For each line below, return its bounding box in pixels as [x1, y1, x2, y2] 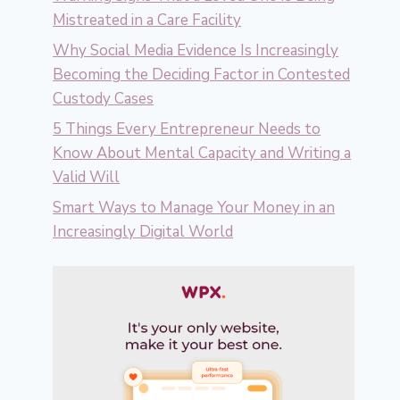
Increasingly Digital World [53, 221, 234, 242]
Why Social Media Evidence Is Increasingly [53, 40, 339, 62]
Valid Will [53, 166, 121, 187]
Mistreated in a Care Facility [53, 10, 242, 31]
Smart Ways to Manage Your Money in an [53, 196, 336, 218]
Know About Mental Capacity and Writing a [53, 142, 352, 163]
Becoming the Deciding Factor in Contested [53, 64, 351, 86]
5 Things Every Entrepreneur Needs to [53, 118, 321, 139]
